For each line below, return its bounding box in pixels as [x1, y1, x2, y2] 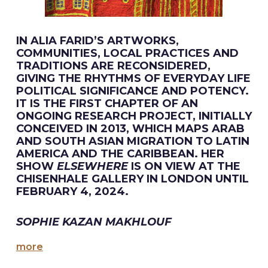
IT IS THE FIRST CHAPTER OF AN [16, 97, 198, 110]
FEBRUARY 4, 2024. [16, 185, 129, 198]
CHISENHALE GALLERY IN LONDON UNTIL [16, 172, 249, 185]
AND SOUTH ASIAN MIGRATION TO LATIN [16, 135, 249, 148]
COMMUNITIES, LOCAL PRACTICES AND [16, 47, 239, 60]
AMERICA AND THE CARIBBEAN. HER [16, 147, 224, 160]
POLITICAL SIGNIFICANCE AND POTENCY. [16, 84, 249, 98]
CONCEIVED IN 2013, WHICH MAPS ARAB [16, 122, 245, 135]
